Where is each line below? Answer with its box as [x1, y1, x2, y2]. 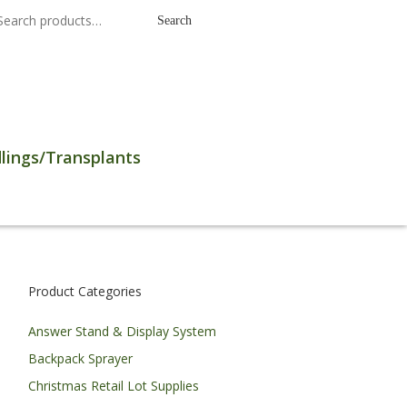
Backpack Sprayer [28, 350, 133, 367]
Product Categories [28, 283, 142, 300]
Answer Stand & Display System [28, 323, 216, 340]
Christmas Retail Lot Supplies [28, 377, 199, 394]
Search [157, 14, 192, 27]
